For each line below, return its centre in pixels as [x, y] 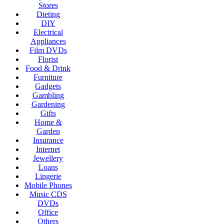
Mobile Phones [48, 185]
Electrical [48, 32]
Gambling [48, 95]
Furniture [48, 77]
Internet [48, 149]
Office [48, 212]
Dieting [48, 14]
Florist [48, 59]
